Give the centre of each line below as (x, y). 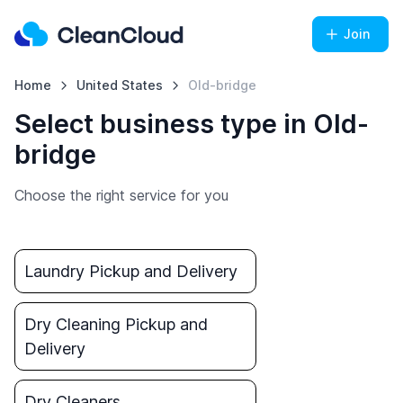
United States (119, 85)
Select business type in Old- (192, 124)
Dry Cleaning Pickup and (116, 324)
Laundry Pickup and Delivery (131, 271)
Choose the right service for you (121, 195)
